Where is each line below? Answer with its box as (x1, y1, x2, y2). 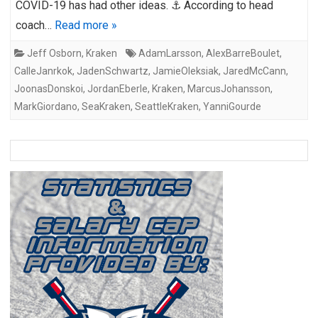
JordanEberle (87, 82, 148, 94)
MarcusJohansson (187, 82, 270, 94)
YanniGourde (203, 100, 261, 112)
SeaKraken (82, 100, 131, 112)
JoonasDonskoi (14, 82, 83, 94)
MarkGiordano (14, 100, 77, 112)
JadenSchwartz (77, 65, 148, 77)
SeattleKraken (135, 100, 199, 112)
